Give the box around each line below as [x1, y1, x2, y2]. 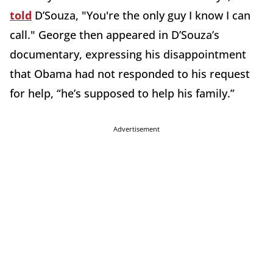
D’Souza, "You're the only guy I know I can [32, 8, 250, 23]
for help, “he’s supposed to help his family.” [10, 86, 235, 101]
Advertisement [113, 124, 160, 133]
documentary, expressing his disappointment [10, 47, 246, 62]
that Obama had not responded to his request [10, 66, 250, 81]
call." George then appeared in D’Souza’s [10, 27, 219, 42]
